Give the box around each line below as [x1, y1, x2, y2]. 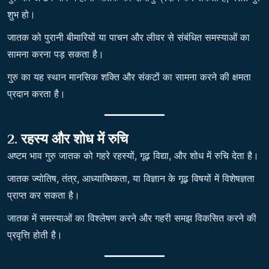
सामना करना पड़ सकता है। [7, 48, 104, 60]
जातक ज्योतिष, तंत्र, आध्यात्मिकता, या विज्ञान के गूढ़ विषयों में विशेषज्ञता [7, 172, 255, 184]
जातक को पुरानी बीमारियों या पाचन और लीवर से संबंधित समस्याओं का [7, 31, 250, 43]
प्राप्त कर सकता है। [7, 189, 80, 201]
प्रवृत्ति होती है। [7, 229, 62, 241]
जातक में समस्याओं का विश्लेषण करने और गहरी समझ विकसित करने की [7, 212, 256, 224]
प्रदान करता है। [7, 88, 65, 100]
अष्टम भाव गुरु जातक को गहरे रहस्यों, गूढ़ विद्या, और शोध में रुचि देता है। [7, 150, 259, 162]
